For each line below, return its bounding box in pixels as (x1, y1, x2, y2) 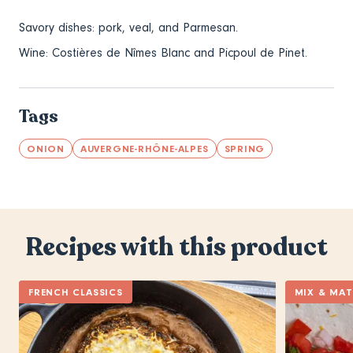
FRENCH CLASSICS (28, 286, 123, 299)
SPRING (224, 143, 266, 155)
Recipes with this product (25, 231, 328, 265)
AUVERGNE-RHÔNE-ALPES (80, 143, 209, 155)
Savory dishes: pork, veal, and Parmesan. (19, 20, 238, 35)
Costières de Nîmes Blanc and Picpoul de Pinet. (52, 46, 307, 61)
